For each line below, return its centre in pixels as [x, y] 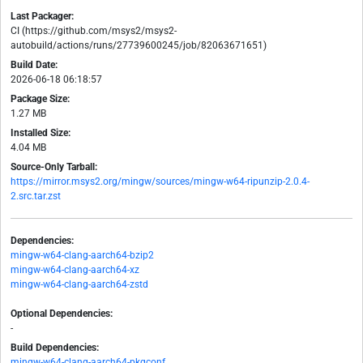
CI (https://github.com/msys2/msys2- [94, 31]
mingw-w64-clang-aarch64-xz [75, 270]
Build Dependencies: [55, 348]
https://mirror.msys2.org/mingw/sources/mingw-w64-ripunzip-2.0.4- [160, 182]
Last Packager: [42, 17]
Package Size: [40, 99]
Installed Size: [41, 133]
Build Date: [34, 65]
